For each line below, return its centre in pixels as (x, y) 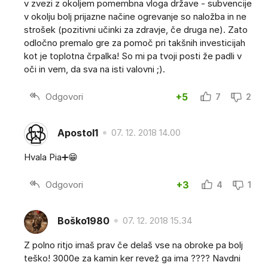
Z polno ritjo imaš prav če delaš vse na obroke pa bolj (133, 245)
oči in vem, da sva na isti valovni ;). (95, 69)
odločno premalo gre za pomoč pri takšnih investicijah (135, 43)
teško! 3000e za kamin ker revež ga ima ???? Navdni (132, 258)
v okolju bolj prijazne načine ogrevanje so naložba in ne (135, 17)
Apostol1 (78, 133)
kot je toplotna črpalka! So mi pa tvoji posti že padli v (133, 56)
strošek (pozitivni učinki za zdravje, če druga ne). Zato (136, 30)
